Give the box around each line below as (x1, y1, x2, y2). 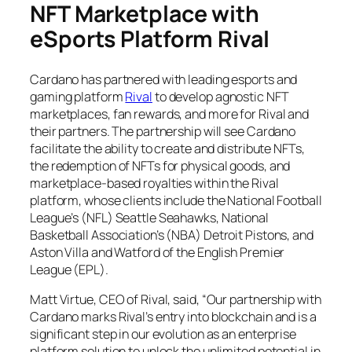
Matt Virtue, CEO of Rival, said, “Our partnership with (30, 291, 321, 309)
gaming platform (30, 87, 126, 105)
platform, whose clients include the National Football (30, 191, 322, 209)
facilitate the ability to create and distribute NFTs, (30, 139, 305, 157)
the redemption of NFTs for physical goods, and (30, 156, 291, 174)
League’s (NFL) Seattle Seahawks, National (30, 208, 269, 226)
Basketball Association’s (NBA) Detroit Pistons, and (30, 225, 313, 244)
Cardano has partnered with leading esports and (30, 70, 298, 88)
